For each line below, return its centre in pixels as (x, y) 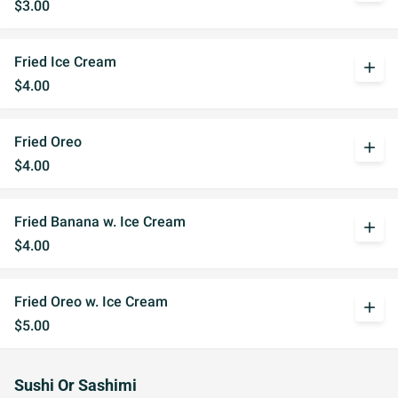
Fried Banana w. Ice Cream (100, 222)
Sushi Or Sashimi (76, 386)
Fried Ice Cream (65, 62)
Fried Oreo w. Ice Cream (91, 302)
